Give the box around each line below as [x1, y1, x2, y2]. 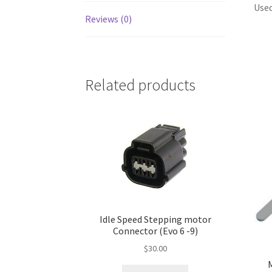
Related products [85, 75, 196, 95]
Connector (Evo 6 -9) [112, 224, 198, 237]
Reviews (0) [85, 12, 132, 25]
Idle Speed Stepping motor [99, 212, 211, 225]
